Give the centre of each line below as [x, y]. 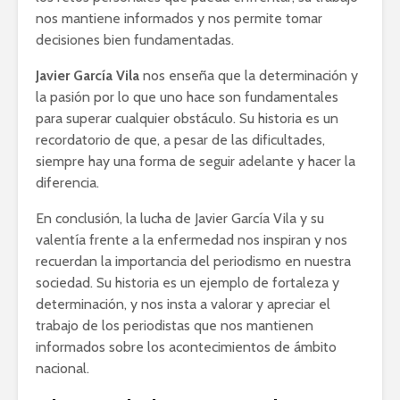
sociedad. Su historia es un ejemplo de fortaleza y [187, 283]
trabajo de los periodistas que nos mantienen [175, 326]
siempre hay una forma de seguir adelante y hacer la [196, 162]
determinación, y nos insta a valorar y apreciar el [183, 304]
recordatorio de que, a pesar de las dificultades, [180, 140]
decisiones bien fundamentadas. [135, 40]
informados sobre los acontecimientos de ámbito [186, 347]
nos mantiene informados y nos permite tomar [179, 19]
